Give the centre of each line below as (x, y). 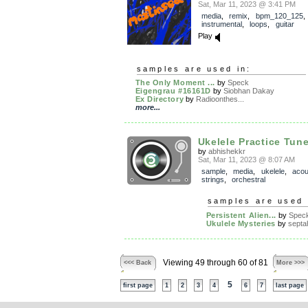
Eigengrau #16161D (173, 91)
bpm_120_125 (279, 16)
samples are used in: (194, 68)
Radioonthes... (220, 99)
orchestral (249, 180)
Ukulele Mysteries (241, 223)
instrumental (221, 24)
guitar (285, 24)
